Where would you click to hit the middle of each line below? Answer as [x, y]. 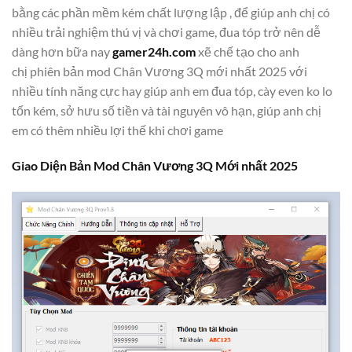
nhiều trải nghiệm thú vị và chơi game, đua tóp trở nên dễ [166, 31]
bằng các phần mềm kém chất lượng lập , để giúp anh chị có [171, 12]
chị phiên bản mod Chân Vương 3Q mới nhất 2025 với [159, 71]
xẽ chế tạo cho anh [247, 51]
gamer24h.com [154, 51]
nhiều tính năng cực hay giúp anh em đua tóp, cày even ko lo [172, 90]
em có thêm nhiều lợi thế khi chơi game [117, 130]
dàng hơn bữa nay [62, 51]
